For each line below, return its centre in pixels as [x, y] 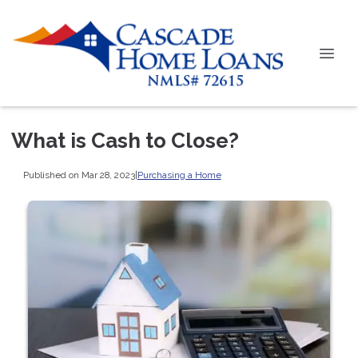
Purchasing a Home [179, 175]
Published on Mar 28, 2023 [79, 175]
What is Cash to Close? [125, 141]
